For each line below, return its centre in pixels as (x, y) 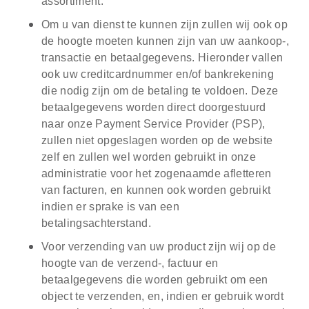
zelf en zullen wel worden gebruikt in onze (149, 157)
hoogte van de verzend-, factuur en (130, 263)
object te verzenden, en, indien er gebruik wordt (163, 297)
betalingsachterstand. (96, 223)
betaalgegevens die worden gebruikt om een (155, 280)
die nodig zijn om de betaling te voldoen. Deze (160, 91)
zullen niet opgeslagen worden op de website (157, 141)
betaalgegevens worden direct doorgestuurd (154, 108)
